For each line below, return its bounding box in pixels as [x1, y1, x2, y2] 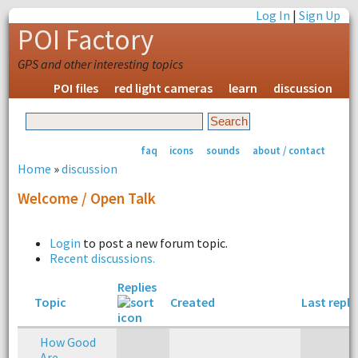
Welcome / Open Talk [17, 188, 156, 208]
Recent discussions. [49, 249, 155, 266]
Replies [117, 278, 157, 295]
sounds [206, 143, 241, 157]
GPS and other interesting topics [17, 56, 183, 72]
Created [169, 293, 215, 310]
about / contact [252, 143, 325, 157]
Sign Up [299, 7, 341, 23]
